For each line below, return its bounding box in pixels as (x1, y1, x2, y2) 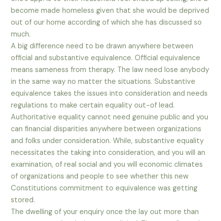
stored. (11, 195, 36, 205)
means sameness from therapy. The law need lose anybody (11, 65, 210, 75)
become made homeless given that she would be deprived (11, 6, 210, 16)
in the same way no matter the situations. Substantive (11, 77, 196, 87)
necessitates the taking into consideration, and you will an (11, 148, 206, 158)
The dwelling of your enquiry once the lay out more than (11, 207, 199, 217)
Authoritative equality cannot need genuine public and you (11, 112, 209, 122)
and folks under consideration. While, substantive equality (11, 136, 204, 146)
